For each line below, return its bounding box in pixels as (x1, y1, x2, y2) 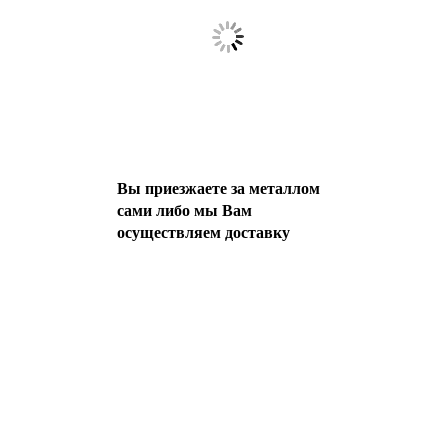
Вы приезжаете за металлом (117, 180, 320, 197)
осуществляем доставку (117, 224, 290, 241)
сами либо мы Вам (117, 202, 252, 219)
